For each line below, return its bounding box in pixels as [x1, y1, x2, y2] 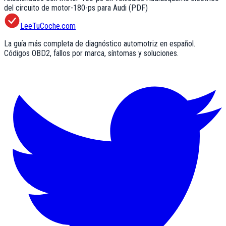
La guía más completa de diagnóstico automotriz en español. [4, 38, 195, 48]
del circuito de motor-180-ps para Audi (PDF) [4, 3, 148, 13]
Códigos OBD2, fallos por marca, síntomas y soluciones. [4, 48, 179, 58]
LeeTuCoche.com [20, 21, 76, 31]
